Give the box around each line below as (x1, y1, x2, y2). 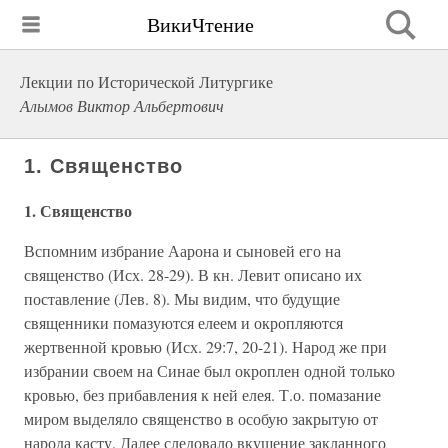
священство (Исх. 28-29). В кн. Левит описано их (24, 264, 362, 285)
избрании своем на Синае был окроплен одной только (24, 360, 395, 381)
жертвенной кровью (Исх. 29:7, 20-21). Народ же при (24, 336, 387, 357)
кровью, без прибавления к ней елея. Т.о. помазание (24, 384, 381, 405)
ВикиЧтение (147, 10, 254, 38)
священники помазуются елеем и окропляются (24, 312, 343, 333)
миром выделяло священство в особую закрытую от (24, 408, 378, 429)
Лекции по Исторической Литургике (20, 71, 273, 92)
